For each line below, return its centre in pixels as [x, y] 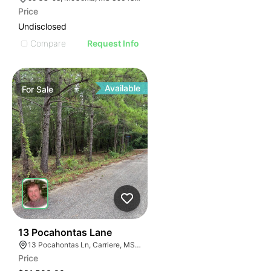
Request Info [113, 43]
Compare [48, 43]
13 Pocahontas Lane [65, 232]
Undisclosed [42, 26]
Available [123, 88]
